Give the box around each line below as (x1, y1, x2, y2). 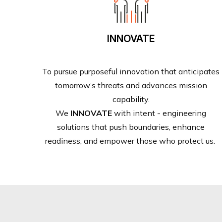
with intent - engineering (112, 108, 206, 118)
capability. (112, 94, 150, 104)
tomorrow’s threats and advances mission (55, 80, 207, 90)
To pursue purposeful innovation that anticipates (42, 66, 220, 76)
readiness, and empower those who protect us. (45, 135, 217, 146)
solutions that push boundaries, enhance (57, 121, 205, 132)
